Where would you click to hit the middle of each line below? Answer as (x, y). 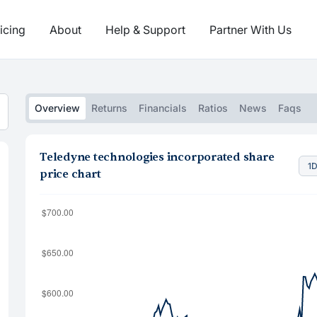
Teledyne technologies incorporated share (157, 157)
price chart (70, 174)
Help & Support (145, 29)
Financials (163, 108)
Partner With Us (250, 29)
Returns (109, 108)
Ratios (213, 108)
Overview (57, 108)
